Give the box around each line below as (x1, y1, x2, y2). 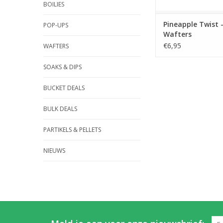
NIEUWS (43, 146, 65, 155)
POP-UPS (43, 21, 68, 29)
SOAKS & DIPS (43, 63, 82, 71)
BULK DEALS (43, 105, 77, 113)
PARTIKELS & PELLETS (43, 125, 101, 134)
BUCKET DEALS (43, 84, 85, 92)
